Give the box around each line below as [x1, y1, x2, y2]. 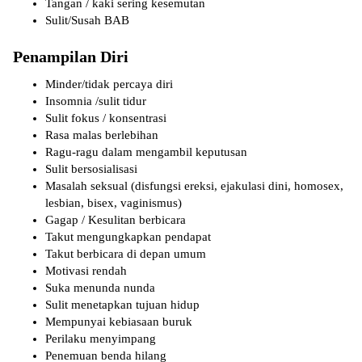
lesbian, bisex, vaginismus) [45, 196, 182, 210]
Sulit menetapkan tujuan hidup [45, 298, 200, 312]
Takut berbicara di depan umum [45, 247, 206, 261]
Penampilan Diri [13, 48, 128, 66]
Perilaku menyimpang [45, 332, 156, 346]
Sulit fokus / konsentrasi [45, 112, 166, 125]
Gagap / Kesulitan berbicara [45, 213, 186, 227]
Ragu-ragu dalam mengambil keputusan [45, 145, 247, 159]
